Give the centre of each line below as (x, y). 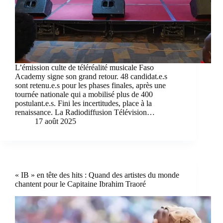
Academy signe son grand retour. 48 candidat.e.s (91, 77)
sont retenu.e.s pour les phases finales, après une (90, 86)
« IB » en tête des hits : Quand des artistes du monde (97, 175)
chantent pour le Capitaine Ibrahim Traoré (80, 184)
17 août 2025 (56, 121)
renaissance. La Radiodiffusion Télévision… (85, 112)
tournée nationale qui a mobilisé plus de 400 (84, 95)
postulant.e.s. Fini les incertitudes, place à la (83, 104)
